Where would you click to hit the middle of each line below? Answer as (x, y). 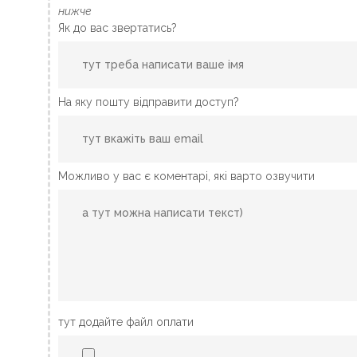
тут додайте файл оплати (126, 322)
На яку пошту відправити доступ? (149, 102)
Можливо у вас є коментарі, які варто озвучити (187, 176)
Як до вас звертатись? (118, 28)
